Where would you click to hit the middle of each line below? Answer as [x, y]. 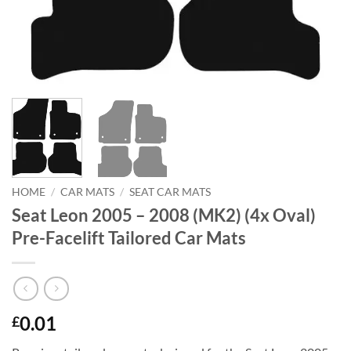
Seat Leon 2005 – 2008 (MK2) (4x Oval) [164, 215]
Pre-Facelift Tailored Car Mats [129, 238]
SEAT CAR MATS [170, 192]
